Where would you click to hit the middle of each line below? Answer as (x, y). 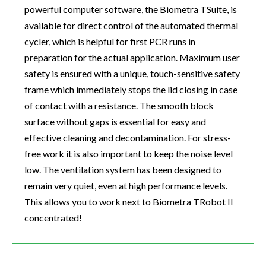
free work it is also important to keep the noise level (129, 154)
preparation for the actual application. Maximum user (132, 58)
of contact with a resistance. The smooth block (119, 106)
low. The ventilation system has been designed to (123, 170)
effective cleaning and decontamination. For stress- (128, 138)
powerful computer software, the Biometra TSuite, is (131, 9)
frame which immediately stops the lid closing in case (131, 90)
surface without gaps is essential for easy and (115, 122)
